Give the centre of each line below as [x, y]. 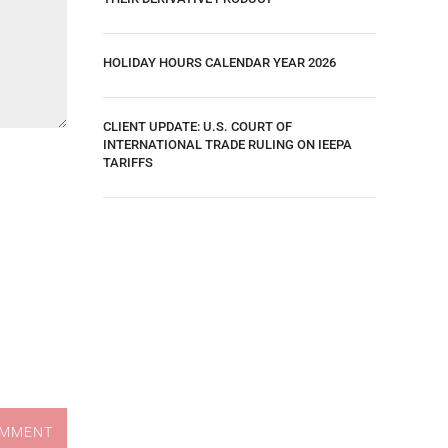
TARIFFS [128, 162]
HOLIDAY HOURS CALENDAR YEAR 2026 [219, 62]
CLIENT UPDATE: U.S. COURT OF [197, 126]
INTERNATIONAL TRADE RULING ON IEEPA [227, 144]
